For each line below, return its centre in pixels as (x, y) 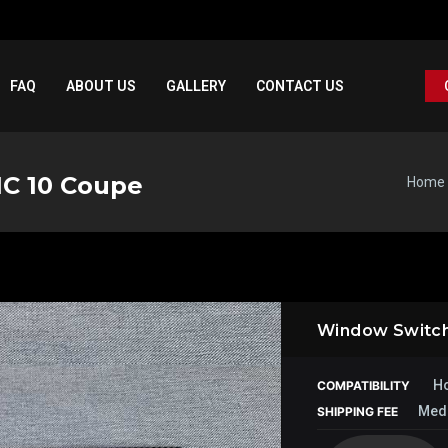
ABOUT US (101, 85)
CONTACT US (300, 85)
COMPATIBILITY (365, 385)
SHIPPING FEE (357, 411)
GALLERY (196, 85)
